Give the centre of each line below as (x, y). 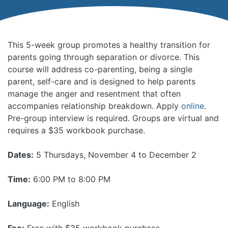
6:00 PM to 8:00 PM (70, 179)
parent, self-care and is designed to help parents (102, 81)
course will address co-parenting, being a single (100, 69)
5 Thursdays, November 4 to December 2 (115, 155)
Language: (28, 204)
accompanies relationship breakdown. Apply (94, 106)
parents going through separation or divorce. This (104, 57)
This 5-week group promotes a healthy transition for (109, 45)
